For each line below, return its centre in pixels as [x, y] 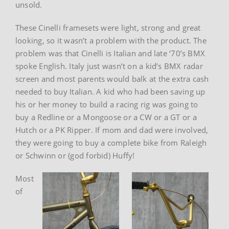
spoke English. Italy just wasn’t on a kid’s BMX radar [109, 66]
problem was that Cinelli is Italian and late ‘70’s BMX [110, 53]
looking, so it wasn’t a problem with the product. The [111, 40]
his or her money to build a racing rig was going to [107, 104]
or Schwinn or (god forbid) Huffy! [75, 155]
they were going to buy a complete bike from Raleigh [111, 142]
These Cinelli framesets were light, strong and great [108, 27]
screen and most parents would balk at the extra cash [112, 78]
